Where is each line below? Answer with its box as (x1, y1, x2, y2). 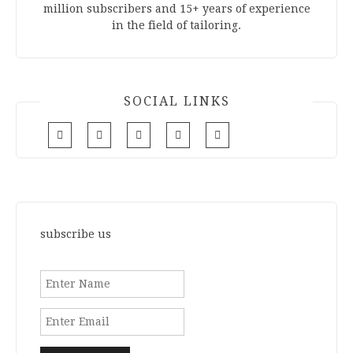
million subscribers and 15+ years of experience (43, 2, 310, 15)
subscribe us (40, 227, 111, 240)
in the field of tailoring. (112, 18, 241, 32)
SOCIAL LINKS (123, 93, 230, 109)
